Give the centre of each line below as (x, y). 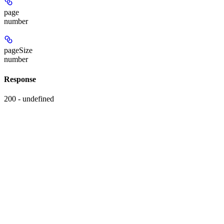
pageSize (18, 50)
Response (20, 79)
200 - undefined (29, 98)
